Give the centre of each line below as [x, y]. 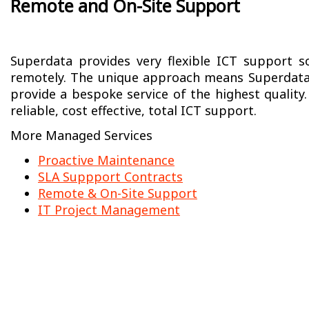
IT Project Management [109, 210]
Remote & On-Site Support [118, 193]
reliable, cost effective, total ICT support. [133, 110]
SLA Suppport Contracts [110, 177]
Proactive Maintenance [106, 160]
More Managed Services [81, 135]
